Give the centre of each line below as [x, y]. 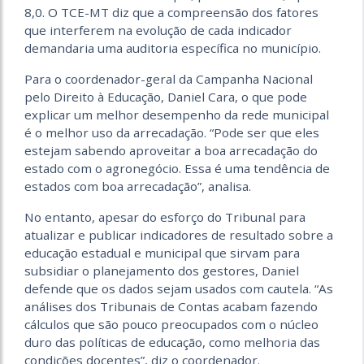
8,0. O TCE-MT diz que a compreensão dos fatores [171, 12]
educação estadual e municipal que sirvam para [162, 253]
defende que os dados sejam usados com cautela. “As [179, 288]
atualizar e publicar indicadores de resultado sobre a [179, 235]
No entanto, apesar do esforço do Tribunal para [165, 217]
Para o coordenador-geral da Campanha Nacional [169, 79]
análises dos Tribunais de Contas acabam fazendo [171, 306]
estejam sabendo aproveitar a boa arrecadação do [171, 150]
